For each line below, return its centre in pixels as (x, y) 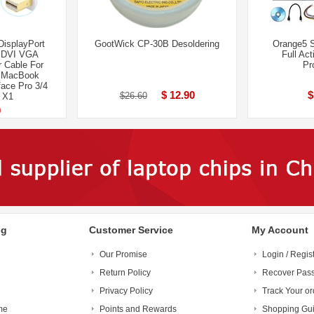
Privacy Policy (126, 291)
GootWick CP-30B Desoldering (157, 44)
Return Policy (125, 273)
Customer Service (131, 230)
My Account (280, 230)
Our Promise (123, 254)
